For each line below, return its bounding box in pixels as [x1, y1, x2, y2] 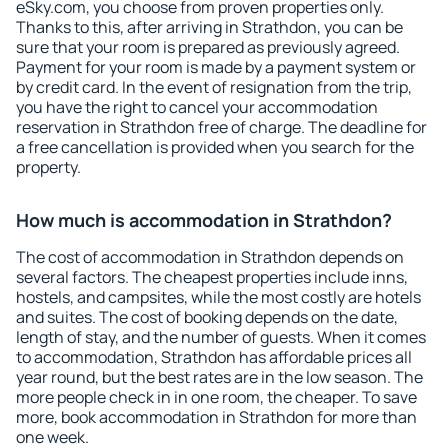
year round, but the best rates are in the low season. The [16, 366, 423, 388]
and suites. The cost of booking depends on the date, [16, 306, 398, 328]
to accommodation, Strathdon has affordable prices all [16, 346, 412, 368]
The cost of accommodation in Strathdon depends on [16, 246, 404, 268]
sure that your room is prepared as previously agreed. [16, 36, 400, 58]
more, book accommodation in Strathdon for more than [16, 406, 417, 428]
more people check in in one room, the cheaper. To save [16, 386, 417, 408]
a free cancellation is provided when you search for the [16, 136, 414, 158]
